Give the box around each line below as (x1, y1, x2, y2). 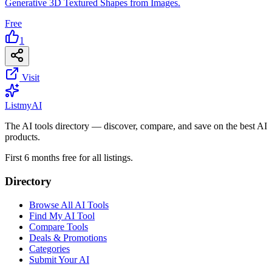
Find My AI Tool (29, 210, 95, 221)
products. (5, 132, 40, 143)
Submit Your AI (29, 254, 89, 265)
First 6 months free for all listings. (5, 152, 133, 163)
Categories (29, 243, 70, 254)
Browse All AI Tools (29, 199, 109, 210)
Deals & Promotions (29, 232, 107, 243)
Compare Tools (29, 221, 88, 232)
